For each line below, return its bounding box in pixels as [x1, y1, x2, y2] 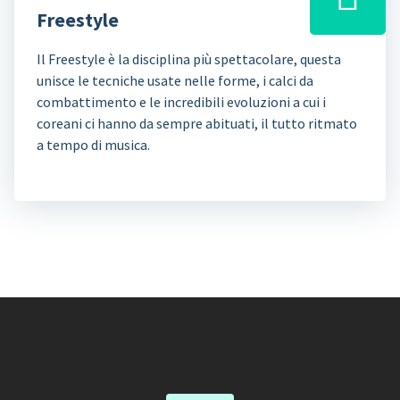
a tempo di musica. [37, 135, 150, 154]
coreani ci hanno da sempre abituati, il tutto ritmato [37, 113, 357, 132]
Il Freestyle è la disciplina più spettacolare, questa [37, 49, 341, 68]
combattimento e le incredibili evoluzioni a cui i [37, 92, 326, 111]
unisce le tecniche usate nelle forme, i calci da [37, 71, 313, 89]
